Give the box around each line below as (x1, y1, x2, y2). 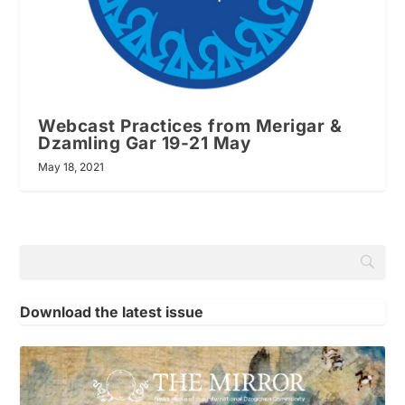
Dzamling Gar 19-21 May (38, 133, 251, 155)
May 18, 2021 (38, 160, 105, 174)
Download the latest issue (20, 303, 204, 322)
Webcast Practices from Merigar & (38, 116, 343, 137)
